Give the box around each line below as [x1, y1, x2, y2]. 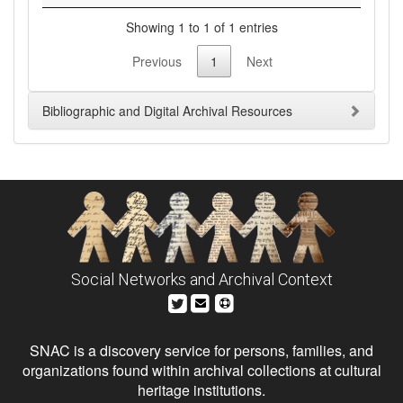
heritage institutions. [138, 380, 265, 401]
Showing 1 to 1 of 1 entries [125, 17, 278, 36]
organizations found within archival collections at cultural [22, 360, 381, 381]
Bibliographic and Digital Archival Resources [42, 102, 292, 121]
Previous [132, 52, 182, 71]
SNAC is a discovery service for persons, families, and [30, 340, 373, 362]
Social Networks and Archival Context [70, 270, 333, 290]
